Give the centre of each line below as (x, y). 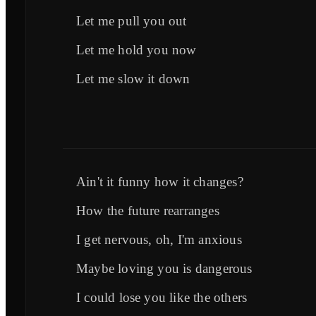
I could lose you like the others (162, 297)
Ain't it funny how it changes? (160, 181)
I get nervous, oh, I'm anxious (159, 239)
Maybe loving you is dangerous (164, 268)
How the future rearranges (148, 210)
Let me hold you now (136, 49)
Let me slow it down (133, 78)
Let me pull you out (132, 20)
